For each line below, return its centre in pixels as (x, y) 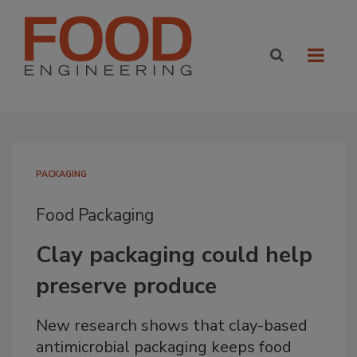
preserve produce (126, 286)
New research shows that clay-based (172, 326)
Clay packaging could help (174, 255)
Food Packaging (95, 215)
